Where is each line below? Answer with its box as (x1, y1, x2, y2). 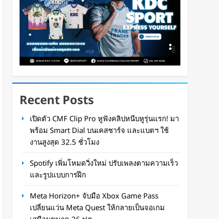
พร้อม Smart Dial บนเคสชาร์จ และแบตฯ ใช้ (30, 125, 169, 135)
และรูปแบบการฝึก (30, 170, 87, 180)
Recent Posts (20, 91, 94, 108)
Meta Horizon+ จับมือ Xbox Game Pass (30, 191, 159, 201)
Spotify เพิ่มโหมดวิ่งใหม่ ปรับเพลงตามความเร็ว (30, 158, 178, 168)
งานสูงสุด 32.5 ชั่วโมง (30, 137, 100, 147)
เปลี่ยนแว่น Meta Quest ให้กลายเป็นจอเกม (30, 202, 165, 213)
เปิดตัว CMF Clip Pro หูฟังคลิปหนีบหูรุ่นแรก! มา (30, 113, 179, 124)
